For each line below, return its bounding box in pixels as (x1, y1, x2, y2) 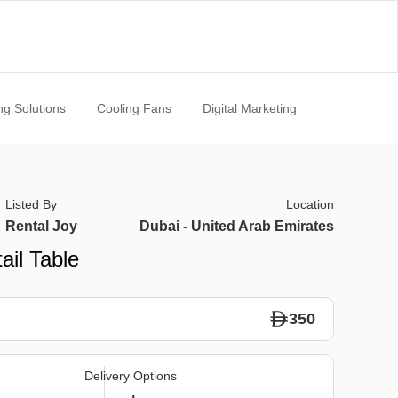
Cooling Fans (96, 101, 171, 115)
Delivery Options (84, 369, 177, 383)
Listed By (5, 197, 58, 211)
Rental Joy (5, 219, 78, 234)
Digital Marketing (202, 101, 297, 115)
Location (285, 197, 334, 211)
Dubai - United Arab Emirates (139, 219, 334, 234)
